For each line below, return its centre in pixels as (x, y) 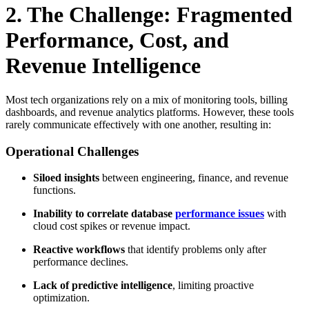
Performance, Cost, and (117, 40)
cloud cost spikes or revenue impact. (112, 226)
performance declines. (81, 262)
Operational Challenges (72, 151)
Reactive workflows (79, 250)
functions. (54, 190)
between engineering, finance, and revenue (194, 178)
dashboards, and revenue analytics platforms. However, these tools (150, 112)
